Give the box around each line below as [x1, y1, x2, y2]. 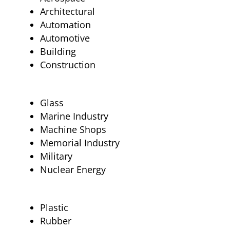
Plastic [40, 201, 68, 214]
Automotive [40, 32, 90, 45]
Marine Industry [40, 110, 108, 123]
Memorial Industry [40, 137, 120, 149]
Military [40, 150, 72, 163]
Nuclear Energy [40, 163, 106, 176]
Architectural [40, 5, 95, 18]
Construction [40, 59, 95, 71]
